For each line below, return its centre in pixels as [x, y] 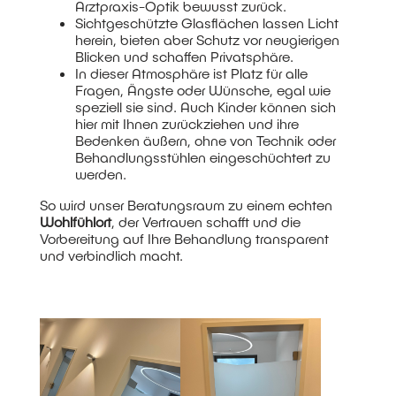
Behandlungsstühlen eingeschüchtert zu [202, 157]
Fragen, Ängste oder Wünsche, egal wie [202, 90]
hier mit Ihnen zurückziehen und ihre [187, 124]
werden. [100, 174]
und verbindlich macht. [111, 255]
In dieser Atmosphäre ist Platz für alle [191, 73]
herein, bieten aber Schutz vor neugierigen [207, 40]
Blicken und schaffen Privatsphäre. [184, 57]
